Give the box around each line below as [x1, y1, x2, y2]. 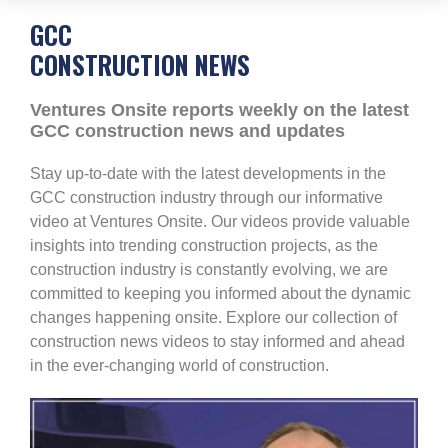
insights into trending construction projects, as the [30, 237, 378, 254]
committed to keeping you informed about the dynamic [30, 285, 411, 302]
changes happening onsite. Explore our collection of [30, 309, 397, 326]
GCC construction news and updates [30, 121, 345, 141]
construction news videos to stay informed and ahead [30, 333, 405, 350]
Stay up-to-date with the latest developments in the [30, 165, 386, 182]
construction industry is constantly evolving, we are [30, 261, 388, 278]
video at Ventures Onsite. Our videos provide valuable [30, 213, 410, 230]
